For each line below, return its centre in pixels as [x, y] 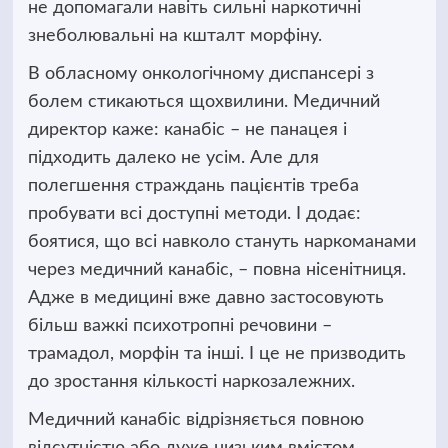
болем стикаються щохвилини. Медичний [203, 101]
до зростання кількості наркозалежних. [191, 381]
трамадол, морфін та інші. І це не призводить [216, 353]
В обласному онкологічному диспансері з [200, 73]
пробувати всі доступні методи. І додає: [194, 213]
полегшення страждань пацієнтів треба [193, 185]
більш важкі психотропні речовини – [179, 325]
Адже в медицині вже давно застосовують [205, 297]
